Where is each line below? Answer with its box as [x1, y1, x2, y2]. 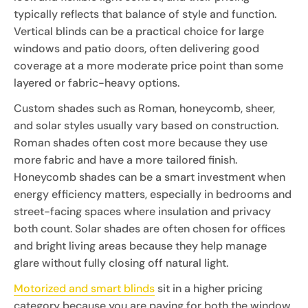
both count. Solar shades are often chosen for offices [14, 221, 285, 236]
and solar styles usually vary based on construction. [14, 118, 278, 133]
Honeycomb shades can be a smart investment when [14, 169, 285, 184]
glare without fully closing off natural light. [14, 255, 228, 270]
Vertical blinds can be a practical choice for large [14, 23, 264, 38]
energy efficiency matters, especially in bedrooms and [14, 186, 291, 201]
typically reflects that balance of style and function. [14, 6, 276, 21]
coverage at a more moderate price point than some [14, 58, 283, 73]
